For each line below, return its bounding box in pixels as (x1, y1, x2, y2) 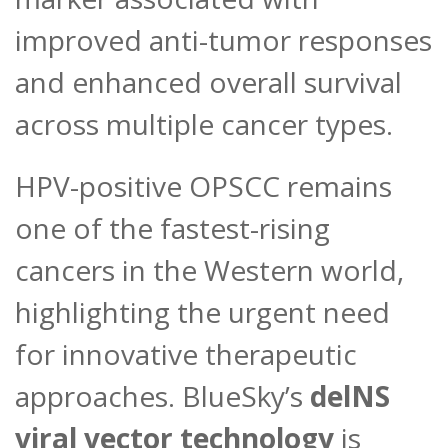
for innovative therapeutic (15, 335, 357, 374)
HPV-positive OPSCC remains (15, 167, 392, 206)
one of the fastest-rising (15, 209, 330, 248)
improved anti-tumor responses (15, 21, 432, 60)
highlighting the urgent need (15, 293, 390, 332)
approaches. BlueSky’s (15, 377, 310, 416)
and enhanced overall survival (15, 63, 402, 102)
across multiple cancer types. (15, 105, 393, 144)
